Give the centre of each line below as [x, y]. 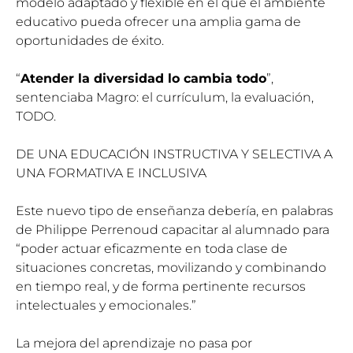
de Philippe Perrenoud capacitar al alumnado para [173, 229]
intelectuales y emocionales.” [106, 305]
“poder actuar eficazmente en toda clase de [152, 248]
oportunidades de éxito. [90, 40]
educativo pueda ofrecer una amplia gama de [158, 21]
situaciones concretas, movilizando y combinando [171, 267]
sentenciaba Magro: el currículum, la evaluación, [165, 97]
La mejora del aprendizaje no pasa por [134, 343]
